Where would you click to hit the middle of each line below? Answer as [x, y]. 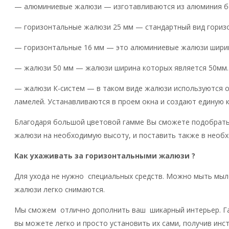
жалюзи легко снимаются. [60, 189]
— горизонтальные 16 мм [59, 47]
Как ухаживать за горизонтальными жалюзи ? [105, 155]
